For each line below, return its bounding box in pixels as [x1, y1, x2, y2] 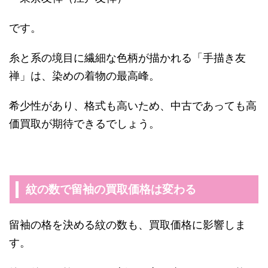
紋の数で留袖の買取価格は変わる [25, 183, 196, 196]
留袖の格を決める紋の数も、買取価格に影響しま [9, 219, 246, 232]
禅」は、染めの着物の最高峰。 [9, 70, 160, 83]
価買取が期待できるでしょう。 [9, 118, 160, 130]
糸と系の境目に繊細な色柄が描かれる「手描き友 [9, 52, 246, 65]
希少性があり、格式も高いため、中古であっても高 [9, 100, 257, 112]
